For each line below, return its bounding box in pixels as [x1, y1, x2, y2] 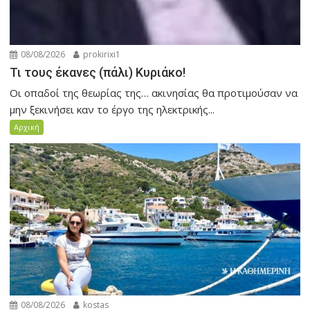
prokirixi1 [81, 48, 121, 61]
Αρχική [14, 122, 40, 133]
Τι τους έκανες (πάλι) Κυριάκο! [10, 65, 186, 80]
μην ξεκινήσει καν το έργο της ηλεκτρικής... [10, 102, 215, 117]
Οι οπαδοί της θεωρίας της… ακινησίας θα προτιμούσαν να [10, 86, 298, 100]
